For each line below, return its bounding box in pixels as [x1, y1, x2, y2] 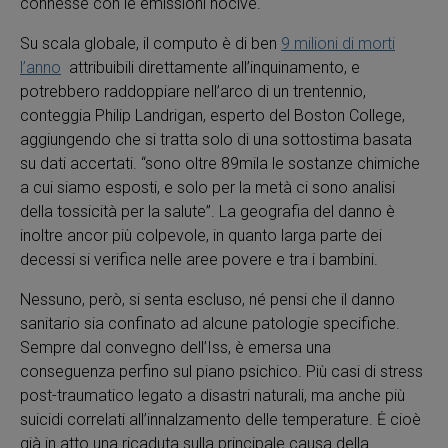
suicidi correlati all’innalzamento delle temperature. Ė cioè [20, 410, 421, 429]
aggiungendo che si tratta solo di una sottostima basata [20, 130, 412, 149]
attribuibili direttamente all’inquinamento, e [61, 58, 360, 77]
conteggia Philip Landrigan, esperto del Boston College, [20, 106, 405, 125]
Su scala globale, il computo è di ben [20, 34, 281, 53]
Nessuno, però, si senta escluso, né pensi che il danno [20, 290, 395, 309]
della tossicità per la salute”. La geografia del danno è [20, 202, 395, 221]
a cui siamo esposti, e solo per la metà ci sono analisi [20, 178, 395, 197]
